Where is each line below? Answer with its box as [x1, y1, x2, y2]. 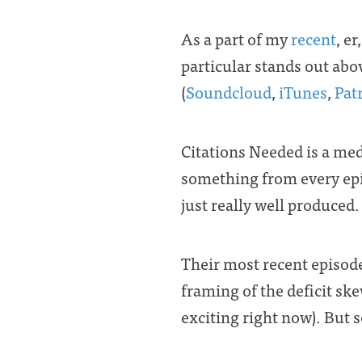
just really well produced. [181, 193, 360, 215]
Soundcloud [186, 81, 271, 103]
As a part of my [181, 27, 291, 49]
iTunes [279, 81, 327, 103]
